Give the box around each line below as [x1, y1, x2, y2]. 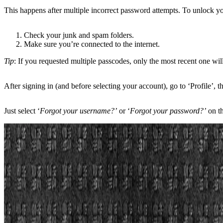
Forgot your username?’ [40, 106, 117, 115]
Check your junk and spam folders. [24, 30, 134, 39]
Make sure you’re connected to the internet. [24, 39, 160, 48]
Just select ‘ [4, 106, 40, 115]
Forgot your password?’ [130, 106, 206, 115]
